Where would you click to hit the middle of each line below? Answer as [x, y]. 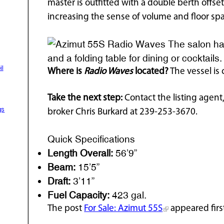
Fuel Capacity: [79, 195]
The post [66, 208]
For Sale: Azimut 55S [123, 208]
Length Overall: [80, 153]
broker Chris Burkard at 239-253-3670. [123, 112]
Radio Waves [109, 71]
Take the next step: [85, 98]
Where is [66, 71]
